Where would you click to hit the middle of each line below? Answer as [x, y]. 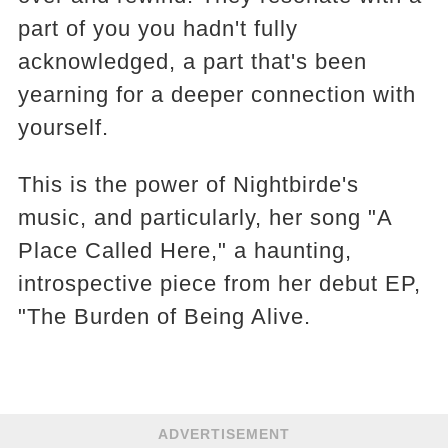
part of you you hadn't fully [157, 28]
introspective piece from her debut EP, [219, 283]
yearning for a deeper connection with [216, 94]
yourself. [63, 127]
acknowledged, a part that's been [192, 61]
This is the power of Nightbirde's [188, 184]
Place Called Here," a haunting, [184, 250]
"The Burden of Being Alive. [164, 316]
